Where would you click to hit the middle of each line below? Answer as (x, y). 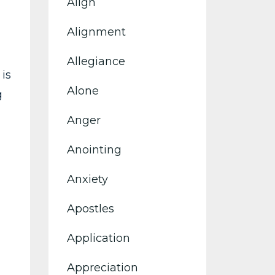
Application (98, 238)
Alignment (96, 32)
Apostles (90, 209)
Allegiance (96, 61)
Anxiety (87, 179)
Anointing (94, 150)
